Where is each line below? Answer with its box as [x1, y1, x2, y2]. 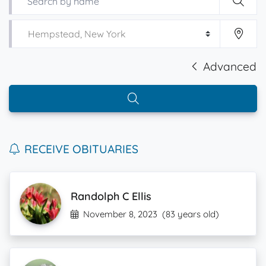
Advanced [203, 59, 256, 74]
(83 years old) [162, 208, 219, 220]
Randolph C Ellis [71, 189, 151, 203]
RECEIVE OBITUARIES [24, 142, 138, 156]
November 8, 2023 [83, 208, 157, 220]
